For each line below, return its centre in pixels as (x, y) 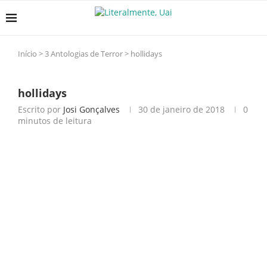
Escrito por (41, 109)
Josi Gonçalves (91, 109)
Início (27, 54)
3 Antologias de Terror (84, 54)
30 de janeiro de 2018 (181, 109)
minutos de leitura (55, 121)
